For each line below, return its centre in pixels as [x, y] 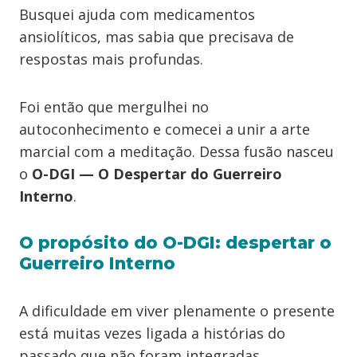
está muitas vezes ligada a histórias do [152, 333]
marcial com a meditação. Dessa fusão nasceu [177, 151]
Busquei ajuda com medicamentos [137, 14]
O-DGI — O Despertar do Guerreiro [157, 174]
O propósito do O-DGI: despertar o [175, 243]
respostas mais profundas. [111, 59]
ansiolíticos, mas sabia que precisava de [157, 37]
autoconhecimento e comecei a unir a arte [165, 129]
